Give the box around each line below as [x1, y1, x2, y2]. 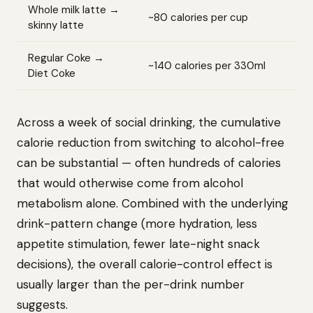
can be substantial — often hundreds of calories [17, 155, 281, 170]
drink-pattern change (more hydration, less [17, 216, 257, 231]
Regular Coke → [28, 51, 104, 65]
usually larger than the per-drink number [17, 277, 245, 292]
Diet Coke [28, 66, 75, 80]
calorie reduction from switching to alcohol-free [17, 135, 284, 150]
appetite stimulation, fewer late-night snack [17, 236, 260, 252]
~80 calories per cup [148, 10, 248, 24]
